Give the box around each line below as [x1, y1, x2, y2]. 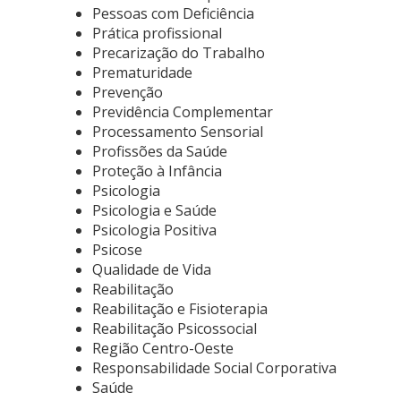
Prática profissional [92, 23, 222, 43]
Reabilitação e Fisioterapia [92, 299, 268, 319]
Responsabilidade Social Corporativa [92, 358, 337, 378]
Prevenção [92, 82, 163, 102]
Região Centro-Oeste [92, 338, 234, 358]
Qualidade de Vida [92, 260, 211, 279]
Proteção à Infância [92, 161, 222, 181]
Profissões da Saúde [92, 141, 227, 161]
